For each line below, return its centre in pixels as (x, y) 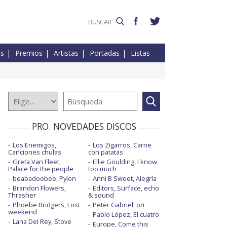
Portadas (105, 53)
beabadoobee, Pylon (44, 179)
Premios (29, 53)
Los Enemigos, (34, 145)
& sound (101, 195)
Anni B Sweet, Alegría (124, 179)
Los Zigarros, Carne (122, 145)
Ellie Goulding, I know (125, 162)
